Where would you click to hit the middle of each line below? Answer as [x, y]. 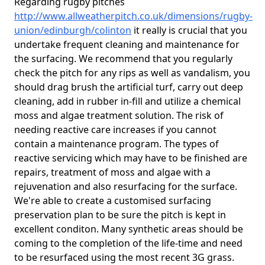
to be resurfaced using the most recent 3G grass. [124, 257]
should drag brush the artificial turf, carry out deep [129, 87]
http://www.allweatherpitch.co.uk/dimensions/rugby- [133, 16]
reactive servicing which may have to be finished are [131, 158]
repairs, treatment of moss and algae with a [112, 172]
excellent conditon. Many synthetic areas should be [129, 229]
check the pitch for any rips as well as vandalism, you [132, 73]
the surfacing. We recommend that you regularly [123, 59]
